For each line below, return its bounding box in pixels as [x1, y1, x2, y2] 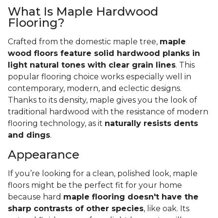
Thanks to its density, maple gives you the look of [8, 95, 197, 105]
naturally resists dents [105, 119, 198, 128]
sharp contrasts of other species [8, 204, 144, 214]
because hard [8, 192, 63, 202]
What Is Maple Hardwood [8, 4, 158, 19]
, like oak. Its [144, 204, 189, 214]
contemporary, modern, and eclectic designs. [8, 84, 182, 93]
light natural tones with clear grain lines [8, 60, 176, 70]
